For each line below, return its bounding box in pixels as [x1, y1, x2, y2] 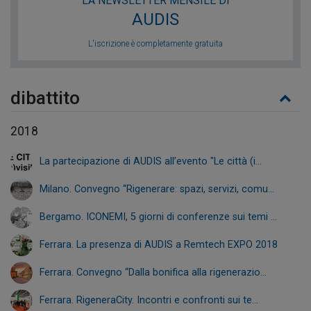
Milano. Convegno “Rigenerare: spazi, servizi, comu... [40, 183, 274, 196]
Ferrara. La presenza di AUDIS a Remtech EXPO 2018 [40, 239, 278, 251]
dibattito [10, 87, 80, 108]
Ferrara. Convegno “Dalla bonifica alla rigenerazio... [40, 267, 267, 279]
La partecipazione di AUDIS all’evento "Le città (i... [40, 155, 262, 168]
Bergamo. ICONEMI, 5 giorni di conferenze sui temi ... [40, 211, 277, 224]
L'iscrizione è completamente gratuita [88, 38, 223, 49]
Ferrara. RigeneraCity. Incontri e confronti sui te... [40, 294, 258, 307]
